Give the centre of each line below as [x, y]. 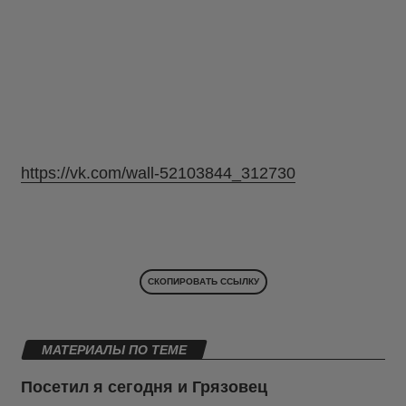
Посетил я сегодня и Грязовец [144, 387]
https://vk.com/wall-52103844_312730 [158, 173]
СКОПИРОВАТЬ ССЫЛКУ [203, 282]
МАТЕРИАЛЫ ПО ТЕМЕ [114, 350]
